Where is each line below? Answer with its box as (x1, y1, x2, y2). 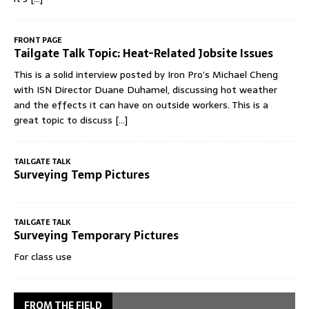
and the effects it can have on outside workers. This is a (14, 97, 268, 113)
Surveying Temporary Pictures (14, 226, 179, 245)
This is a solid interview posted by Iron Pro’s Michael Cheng (14, 67, 278, 83)
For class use (14, 249, 72, 265)
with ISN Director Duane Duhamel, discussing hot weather (14, 82, 277, 98)
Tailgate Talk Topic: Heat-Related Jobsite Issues (14, 44, 273, 63)
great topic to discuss (14, 112, 115, 128)
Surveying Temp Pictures (14, 166, 150, 184)
